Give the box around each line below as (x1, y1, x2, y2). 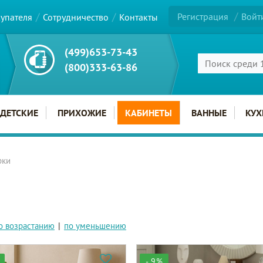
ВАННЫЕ (191, 107, 227, 119)
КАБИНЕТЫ (125, 107, 173, 119)
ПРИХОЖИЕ (57, 107, 106, 119)
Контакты (119, 11, 158, 23)
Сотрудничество (43, 11, 109, 23)
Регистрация (177, 11, 229, 23)
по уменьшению (64, 220, 126, 231)
